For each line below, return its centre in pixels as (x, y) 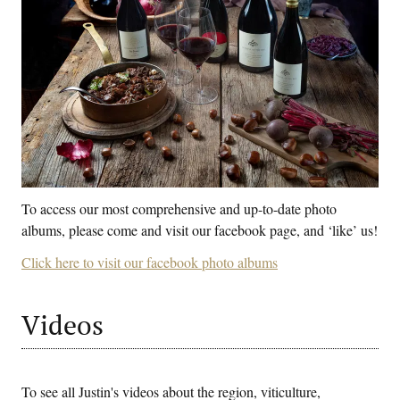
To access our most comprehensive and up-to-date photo (179, 208)
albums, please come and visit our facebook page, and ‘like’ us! (200, 229)
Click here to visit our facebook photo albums (150, 262)
